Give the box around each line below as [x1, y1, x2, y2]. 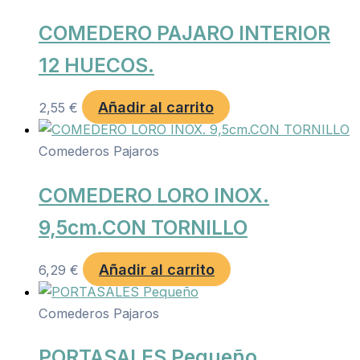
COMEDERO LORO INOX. [39, 182, 269, 207]
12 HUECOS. [39, 52, 154, 77]
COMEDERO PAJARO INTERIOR [39, 20, 330, 45]
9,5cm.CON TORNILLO [39, 215, 247, 239]
